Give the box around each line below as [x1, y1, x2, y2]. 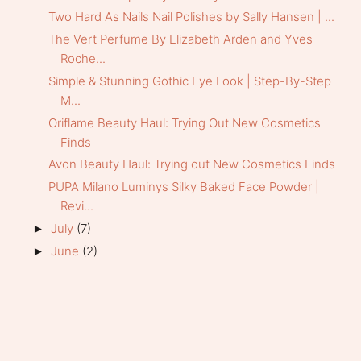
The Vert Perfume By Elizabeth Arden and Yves [48, 31, 313, 48]
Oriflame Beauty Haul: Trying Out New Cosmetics [48, 114, 321, 131]
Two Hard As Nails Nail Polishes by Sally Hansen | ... [48, 9, 334, 25]
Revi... [60, 198, 93, 214]
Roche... [60, 51, 106, 67]
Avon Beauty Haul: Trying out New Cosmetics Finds [48, 156, 335, 172]
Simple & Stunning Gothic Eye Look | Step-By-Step [48, 73, 331, 89]
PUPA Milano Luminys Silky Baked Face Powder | [48, 179, 319, 195]
